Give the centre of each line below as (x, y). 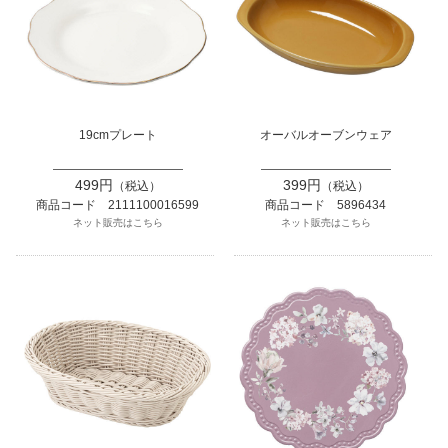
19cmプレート (117, 134)
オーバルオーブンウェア (325, 134)
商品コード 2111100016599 (117, 204)
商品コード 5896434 (325, 204)
